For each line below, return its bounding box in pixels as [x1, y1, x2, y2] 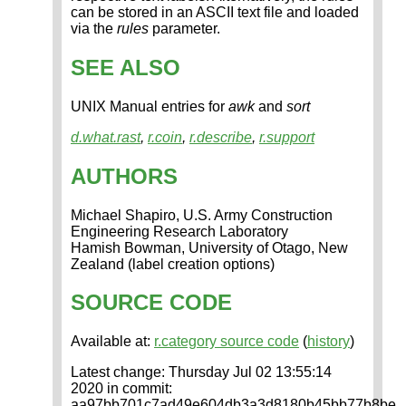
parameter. [149, 20, 220, 36]
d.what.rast [71, 129, 140, 145]
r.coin [148, 129, 182, 145]
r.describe [189, 129, 252, 145]
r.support [259, 129, 314, 145]
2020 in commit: [71, 381, 172, 397]
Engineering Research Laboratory [71, 223, 288, 239]
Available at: [71, 333, 154, 350]
